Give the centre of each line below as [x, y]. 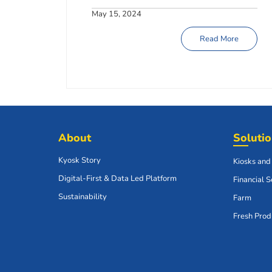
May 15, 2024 [116, 14]
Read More [219, 39]
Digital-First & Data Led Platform [117, 179]
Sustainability [83, 197]
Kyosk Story [80, 161]
